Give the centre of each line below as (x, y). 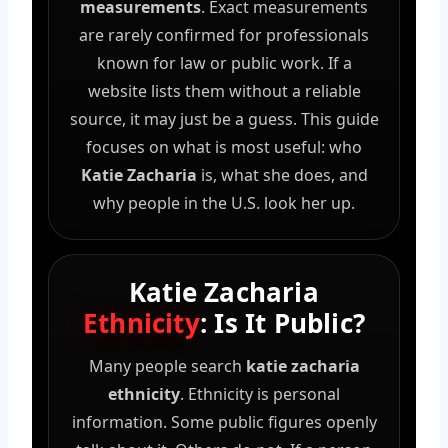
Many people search (167, 365)
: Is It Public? (282, 322)
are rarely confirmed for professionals (224, 34)
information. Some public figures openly (224, 421)
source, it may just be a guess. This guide (224, 118)
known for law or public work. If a (224, 62)
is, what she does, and (282, 174)
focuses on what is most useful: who (224, 146)
